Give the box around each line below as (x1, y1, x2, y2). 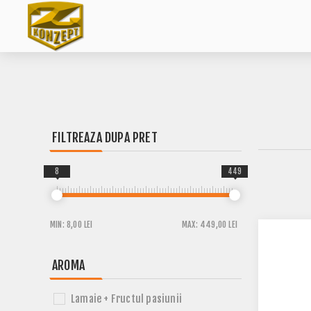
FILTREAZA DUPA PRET (52, 130, 158, 145)
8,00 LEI (67, 219, 93, 230)
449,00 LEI (199, 219, 237, 230)
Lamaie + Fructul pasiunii (71, 292, 182, 305)
